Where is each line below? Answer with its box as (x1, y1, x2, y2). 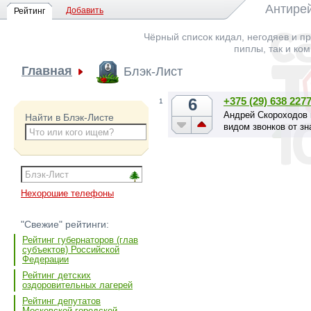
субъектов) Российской (22, 244, 119, 255)
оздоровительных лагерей (22, 280, 133, 291)
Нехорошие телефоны (21, 188, 114, 199)
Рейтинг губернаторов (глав (22, 235, 138, 246)
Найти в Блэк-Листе (24, 111, 114, 123)
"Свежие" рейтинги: (21, 219, 109, 230)
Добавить (66, 6, 103, 15)
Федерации (22, 254, 69, 265)
